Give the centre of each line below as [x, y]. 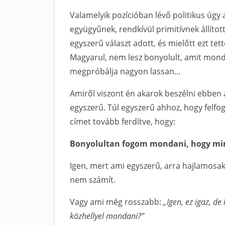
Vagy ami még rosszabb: [117, 202]
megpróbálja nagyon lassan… [125, 71]
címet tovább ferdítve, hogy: [123, 122]
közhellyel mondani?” [107, 216]
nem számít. [93, 180]
